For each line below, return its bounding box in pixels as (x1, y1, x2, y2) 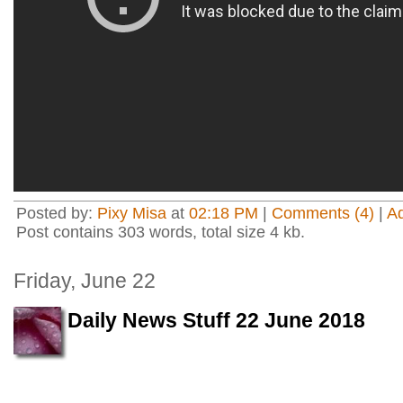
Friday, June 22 (13, 269, 156, 292)
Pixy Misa (97, 204, 166, 222)
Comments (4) (272, 204, 374, 222)
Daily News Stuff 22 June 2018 (67, 309, 365, 332)
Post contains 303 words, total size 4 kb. (16, 223, 305, 241)
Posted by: (16, 204, 97, 222)
